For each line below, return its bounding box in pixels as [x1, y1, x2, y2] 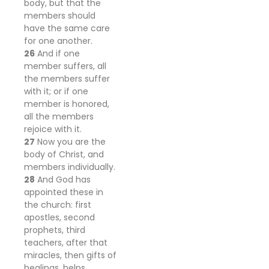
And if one [35, 47, 80, 59]
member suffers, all [24, 60, 106, 72]
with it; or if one [24, 85, 88, 97]
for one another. [24, 35, 92, 47]
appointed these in [24, 186, 103, 198]
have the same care [24, 22, 110, 34]
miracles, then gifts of [24, 249, 116, 261]
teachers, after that [24, 237, 107, 249]
